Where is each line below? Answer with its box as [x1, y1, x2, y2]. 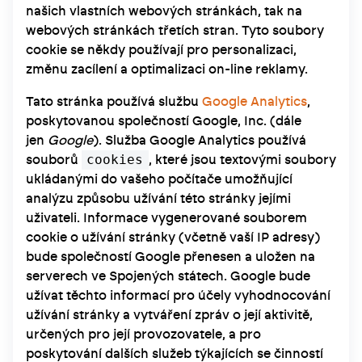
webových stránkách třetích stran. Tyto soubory [26, 23, 324, 37]
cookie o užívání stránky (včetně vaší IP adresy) [26, 230, 320, 244]
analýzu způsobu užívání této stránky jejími [26, 192, 291, 205]
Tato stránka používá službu [26, 95, 202, 108]
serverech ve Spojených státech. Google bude [26, 269, 310, 283]
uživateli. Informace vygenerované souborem [26, 211, 307, 225]
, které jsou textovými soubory [148, 153, 336, 166]
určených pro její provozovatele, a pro [26, 327, 261, 341]
